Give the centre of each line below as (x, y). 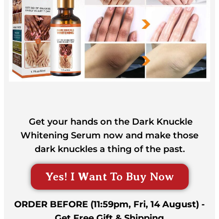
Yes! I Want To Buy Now (109, 177)
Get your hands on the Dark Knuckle (109, 121)
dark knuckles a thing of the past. (109, 149)
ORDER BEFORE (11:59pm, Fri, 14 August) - (109, 205)
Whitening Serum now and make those (109, 135)
